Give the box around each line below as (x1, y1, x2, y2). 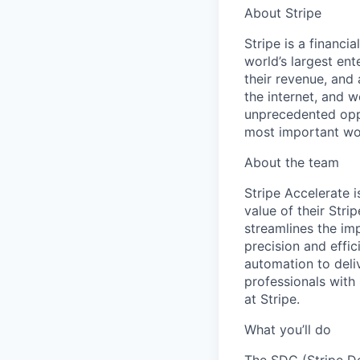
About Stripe (244, 5, 321, 21)
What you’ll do (244, 321, 331, 337)
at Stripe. (244, 291, 300, 307)
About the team (244, 154, 339, 170)
